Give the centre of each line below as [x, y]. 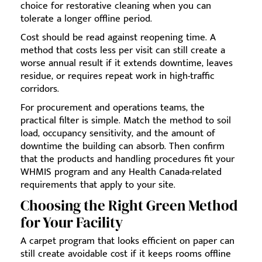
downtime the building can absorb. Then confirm [123, 146]
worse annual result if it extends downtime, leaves [127, 63]
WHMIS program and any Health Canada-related [121, 172]
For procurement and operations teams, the [113, 108]
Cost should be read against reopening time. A [118, 38]
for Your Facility [72, 223]
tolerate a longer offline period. [86, 19]
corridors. [40, 89]
